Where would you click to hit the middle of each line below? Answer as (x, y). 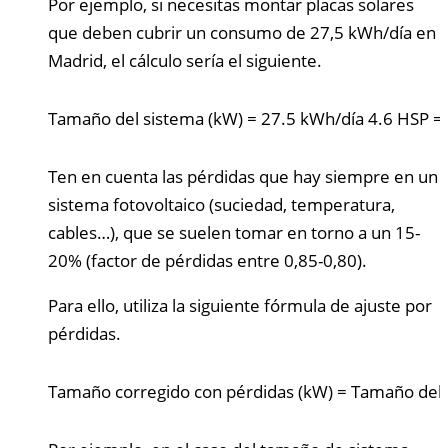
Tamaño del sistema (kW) (145, 118)
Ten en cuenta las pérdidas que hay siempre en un (243, 176)
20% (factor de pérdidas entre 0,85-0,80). (207, 260)
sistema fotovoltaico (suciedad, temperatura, (221, 204)
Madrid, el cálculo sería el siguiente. (185, 60)
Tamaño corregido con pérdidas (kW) (190, 391)
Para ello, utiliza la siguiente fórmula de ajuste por (240, 305)
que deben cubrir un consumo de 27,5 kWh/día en (242, 32)
